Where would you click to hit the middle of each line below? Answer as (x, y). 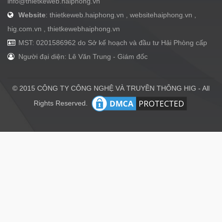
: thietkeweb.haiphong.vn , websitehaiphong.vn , (121, 15)
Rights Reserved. (61, 103)
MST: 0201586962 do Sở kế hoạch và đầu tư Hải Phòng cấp (112, 43)
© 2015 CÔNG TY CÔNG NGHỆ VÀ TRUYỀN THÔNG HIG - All (111, 88)
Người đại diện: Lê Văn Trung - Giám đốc (82, 57)
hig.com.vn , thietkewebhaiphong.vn (64, 29)
